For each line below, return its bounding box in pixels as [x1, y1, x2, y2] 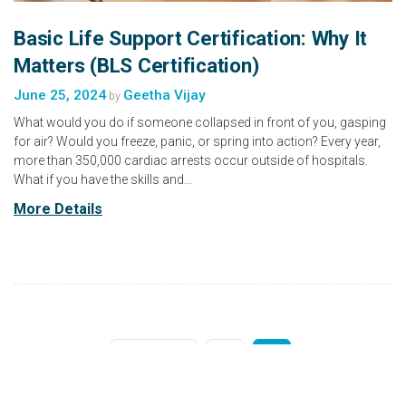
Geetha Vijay [123, 87, 206, 104]
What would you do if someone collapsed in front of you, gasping [14, 115, 386, 130]
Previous [125, 351, 183, 368]
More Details [14, 200, 102, 218]
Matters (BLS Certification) [14, 53, 259, 78]
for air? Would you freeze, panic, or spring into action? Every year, [14, 134, 381, 150]
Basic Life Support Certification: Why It [14, 26, 367, 51]
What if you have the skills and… [14, 172, 192, 188]
